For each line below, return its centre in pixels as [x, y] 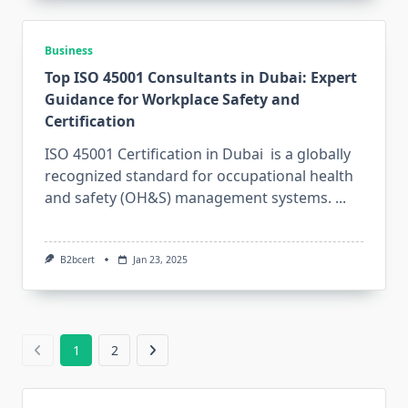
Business [69, 50]
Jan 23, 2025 [160, 259]
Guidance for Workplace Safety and [172, 99]
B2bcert [77, 259]
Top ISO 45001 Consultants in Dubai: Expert [201, 77]
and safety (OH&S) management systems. [188, 197]
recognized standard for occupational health [199, 175]
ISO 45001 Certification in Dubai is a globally [198, 153]
